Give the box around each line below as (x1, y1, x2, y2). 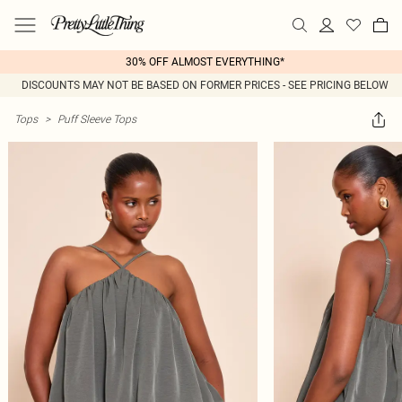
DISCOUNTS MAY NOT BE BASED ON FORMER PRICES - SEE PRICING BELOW (21, 79, 389, 92)
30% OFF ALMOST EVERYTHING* (125, 56, 284, 68)
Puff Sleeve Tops (57, 112, 136, 126)
